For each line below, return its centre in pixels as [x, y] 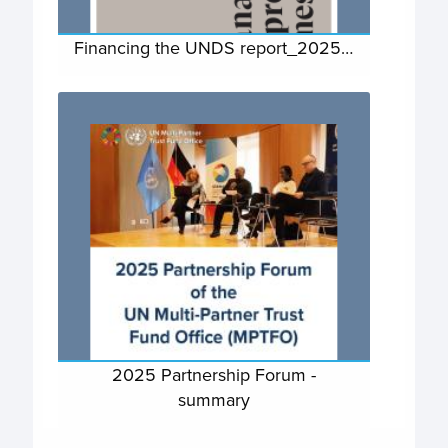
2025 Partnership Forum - [213, 374]
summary [213, 399]
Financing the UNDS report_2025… [214, 47]
